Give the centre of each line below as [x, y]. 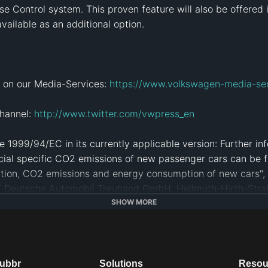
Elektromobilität [71, 228]
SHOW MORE [134, 202]
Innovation [162, 228]
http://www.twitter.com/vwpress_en [114, 113]
